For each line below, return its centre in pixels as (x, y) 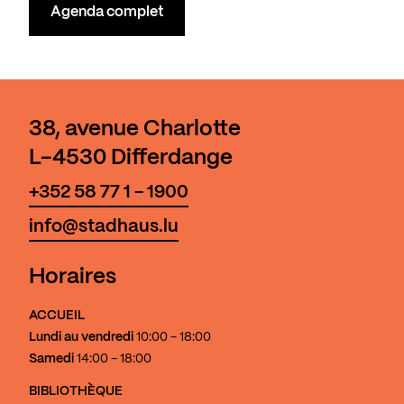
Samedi (51, 359)
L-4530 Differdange (131, 159)
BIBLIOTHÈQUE (76, 392)
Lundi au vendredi (81, 338)
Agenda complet (107, 13)
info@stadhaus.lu (104, 227)
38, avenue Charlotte (135, 130)
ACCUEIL (57, 316)
